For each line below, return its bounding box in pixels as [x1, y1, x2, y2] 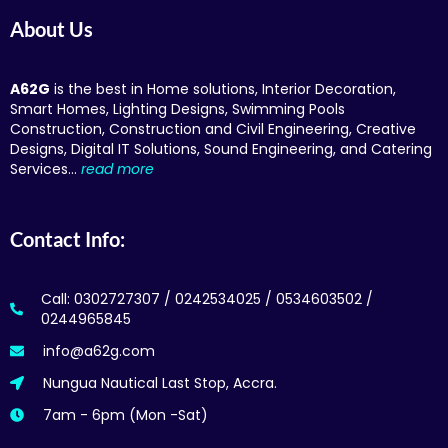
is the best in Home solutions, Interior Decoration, [50, 78, 396, 99]
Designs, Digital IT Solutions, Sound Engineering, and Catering [10, 138, 432, 159]
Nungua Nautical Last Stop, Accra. [42, 372, 277, 393]
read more [81, 158, 154, 179]
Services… [10, 158, 81, 179]
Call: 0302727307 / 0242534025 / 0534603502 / [41, 288, 374, 309]
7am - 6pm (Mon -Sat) [42, 404, 208, 425]
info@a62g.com [42, 340, 155, 361]
